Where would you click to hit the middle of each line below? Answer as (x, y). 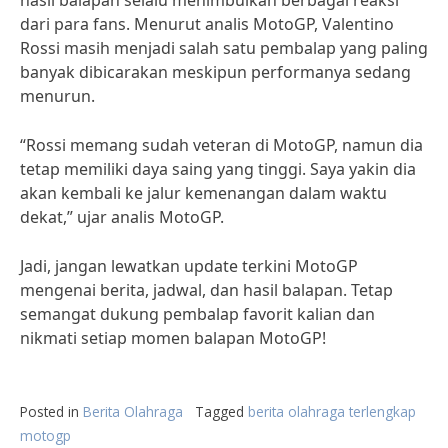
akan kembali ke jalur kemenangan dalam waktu (203, 193)
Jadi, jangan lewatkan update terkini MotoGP (189, 266)
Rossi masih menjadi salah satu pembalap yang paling (224, 48)
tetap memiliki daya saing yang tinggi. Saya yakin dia (218, 169)
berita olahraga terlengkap (332, 411)
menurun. (57, 96)
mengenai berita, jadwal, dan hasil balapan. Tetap (206, 290)
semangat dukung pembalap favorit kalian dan (197, 314)
